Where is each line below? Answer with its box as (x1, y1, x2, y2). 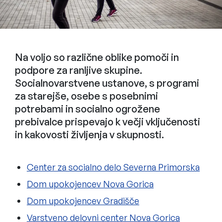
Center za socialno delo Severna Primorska (27, 161, 200, 172)
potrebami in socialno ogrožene (15, 102, 160, 115)
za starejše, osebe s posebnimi (15, 89, 158, 102)
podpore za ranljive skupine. (15, 63, 142, 76)
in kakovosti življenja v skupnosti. (15, 128, 164, 141)
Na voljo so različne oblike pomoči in (15, 51, 179, 63)
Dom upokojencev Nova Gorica (27, 178, 154, 189)
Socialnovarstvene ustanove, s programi (15, 76, 199, 89)
